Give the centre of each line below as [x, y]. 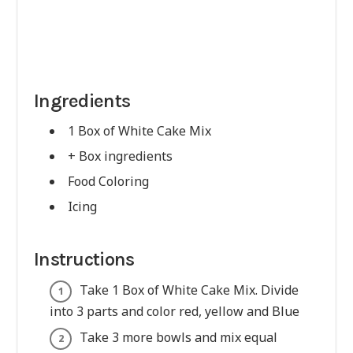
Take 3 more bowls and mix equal [178, 338]
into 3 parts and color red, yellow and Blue [175, 312]
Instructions [84, 260]
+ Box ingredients [120, 156]
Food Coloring [108, 182]
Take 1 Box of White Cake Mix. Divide [189, 290]
